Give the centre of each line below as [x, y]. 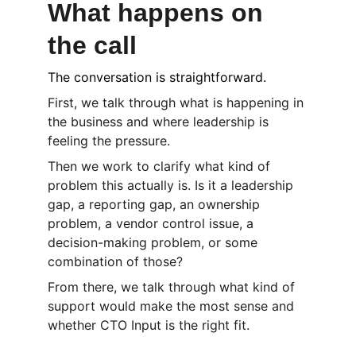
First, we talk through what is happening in [178, 103]
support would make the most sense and [173, 306]
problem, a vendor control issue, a [153, 223]
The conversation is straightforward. [157, 77]
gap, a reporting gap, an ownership [156, 204]
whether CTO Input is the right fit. [149, 325]
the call [92, 45]
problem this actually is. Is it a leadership [172, 185]
